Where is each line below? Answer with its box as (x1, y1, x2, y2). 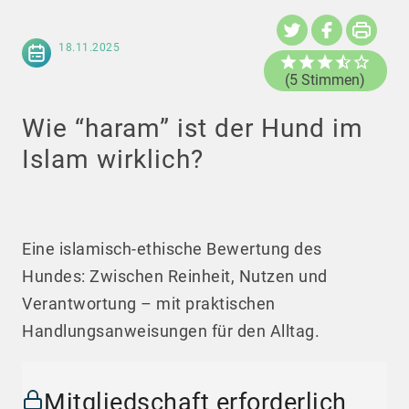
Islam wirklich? (22, 144, 204, 175)
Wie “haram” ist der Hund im (22, 113, 363, 144)
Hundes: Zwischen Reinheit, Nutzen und (22, 267, 328, 287)
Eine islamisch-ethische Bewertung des (22, 239, 322, 259)
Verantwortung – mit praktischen (22, 294, 276, 314)
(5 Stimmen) (285, 71, 366, 89)
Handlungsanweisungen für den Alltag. (22, 321, 320, 341)
